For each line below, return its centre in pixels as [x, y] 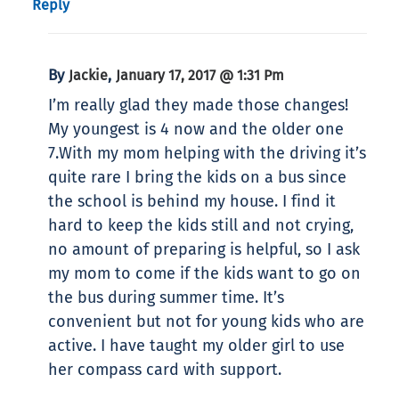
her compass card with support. [165, 370]
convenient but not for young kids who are [206, 322]
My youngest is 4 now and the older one [196, 130]
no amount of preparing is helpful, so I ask [204, 250]
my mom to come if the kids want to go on [204, 274]
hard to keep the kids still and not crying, [201, 226]
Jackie [88, 76]
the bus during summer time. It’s [166, 298]
